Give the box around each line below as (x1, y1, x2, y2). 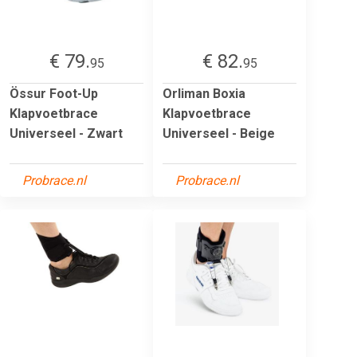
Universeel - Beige (163, 125, 275, 141)
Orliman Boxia (163, 85, 245, 101)
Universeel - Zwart (10, 125, 123, 141)
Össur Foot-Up (10, 85, 98, 101)
